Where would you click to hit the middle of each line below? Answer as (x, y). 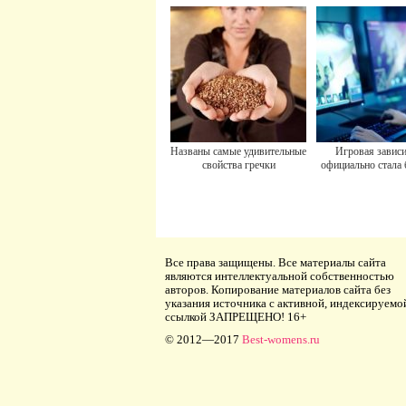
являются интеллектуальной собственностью (280, 276)
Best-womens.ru (281, 339)
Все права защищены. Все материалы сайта (275, 262)
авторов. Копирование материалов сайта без (278, 290)
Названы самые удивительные (238, 151)
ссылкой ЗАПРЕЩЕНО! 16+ (236, 317)
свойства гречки (238, 165)
